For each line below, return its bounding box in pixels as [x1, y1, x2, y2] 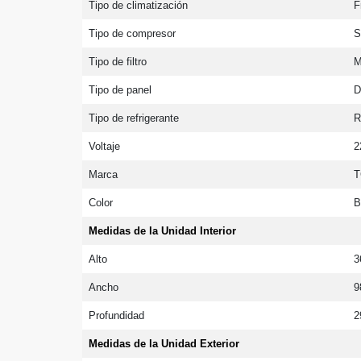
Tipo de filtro [89, 55, 147, 68]
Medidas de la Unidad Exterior [89, 337, 240, 350]
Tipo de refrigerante [89, 111, 180, 124]
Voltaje [89, 139, 121, 152]
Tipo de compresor [89, 27, 176, 39]
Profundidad [89, 309, 145, 322]
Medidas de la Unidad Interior [89, 224, 237, 237]
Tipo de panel [89, 83, 152, 96]
